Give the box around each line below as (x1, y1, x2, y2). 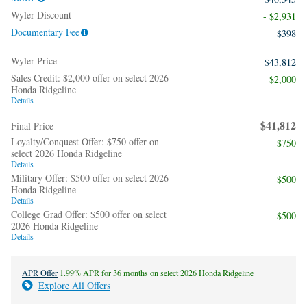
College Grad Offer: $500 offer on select (11, 208, 167, 221)
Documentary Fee (11, 25, 79, 39)
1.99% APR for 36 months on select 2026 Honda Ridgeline (58, 267, 254, 279)
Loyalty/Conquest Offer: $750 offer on (11, 135, 159, 149)
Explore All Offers (38, 279, 110, 293)
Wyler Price (11, 54, 57, 68)
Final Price (11, 119, 53, 133)
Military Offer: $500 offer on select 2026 (11, 171, 169, 185)
